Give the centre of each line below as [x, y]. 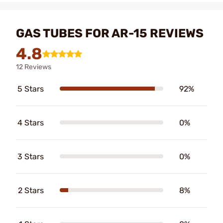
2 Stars [31, 190]
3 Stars [31, 156]
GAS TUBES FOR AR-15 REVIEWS [110, 33]
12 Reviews [34, 67]
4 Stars [31, 122]
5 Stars [31, 89]
